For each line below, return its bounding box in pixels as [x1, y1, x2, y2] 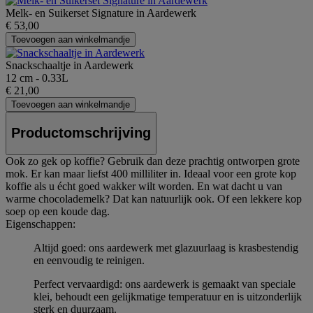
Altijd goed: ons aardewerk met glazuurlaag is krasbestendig [34, 241, 298, 254]
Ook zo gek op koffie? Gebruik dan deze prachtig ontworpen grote [6, 154, 300, 167]
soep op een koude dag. [6, 205, 110, 217]
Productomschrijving [11, 125, 151, 141]
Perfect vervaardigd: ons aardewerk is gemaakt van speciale [34, 277, 296, 290]
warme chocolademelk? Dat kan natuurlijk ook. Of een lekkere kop [6, 192, 302, 205]
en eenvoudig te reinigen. [34, 254, 145, 266]
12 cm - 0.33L [6, 71, 68, 84]
